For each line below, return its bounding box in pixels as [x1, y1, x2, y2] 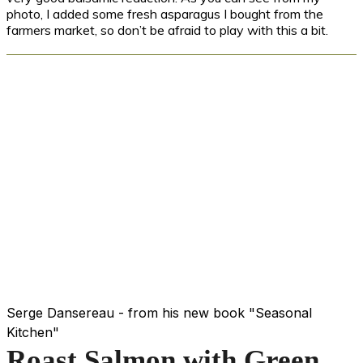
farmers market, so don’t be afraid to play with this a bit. [6, 21, 328, 38]
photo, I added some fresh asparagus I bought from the [6, 5, 323, 22]
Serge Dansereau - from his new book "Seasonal [6, 304, 312, 321]
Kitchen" [6, 323, 59, 340]
